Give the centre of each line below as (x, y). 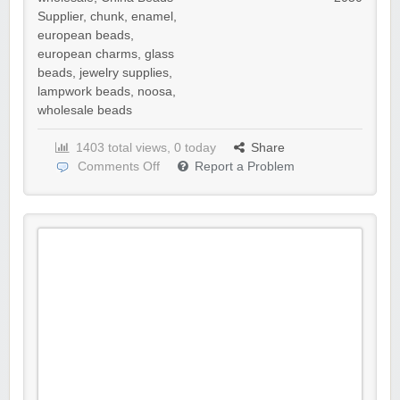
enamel (152, 17)
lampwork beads (84, 92)
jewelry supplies (124, 73)
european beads (84, 35)
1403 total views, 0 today (146, 148)
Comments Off (119, 167)
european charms (87, 54)
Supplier (60, 17)
